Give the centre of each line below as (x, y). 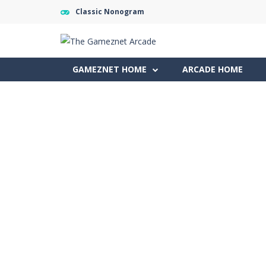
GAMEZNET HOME (110, 69)
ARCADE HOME (213, 69)
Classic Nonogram (110, 12)
